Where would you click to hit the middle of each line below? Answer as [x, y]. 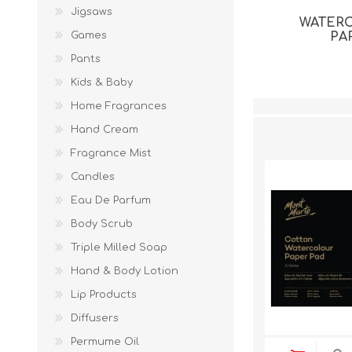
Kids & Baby [102, 82]
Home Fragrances [119, 106]
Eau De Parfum [111, 200]
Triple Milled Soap [119, 247]
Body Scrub [102, 224]
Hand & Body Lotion [125, 271]
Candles [93, 177]
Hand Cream [104, 130]
